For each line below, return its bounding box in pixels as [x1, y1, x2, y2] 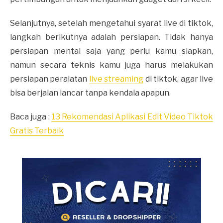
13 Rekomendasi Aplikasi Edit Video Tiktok [51, 111, 213, 121]
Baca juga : [10, 111, 51, 121]
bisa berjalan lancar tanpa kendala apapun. [10, 88, 172, 98]
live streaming [89, 74, 144, 84]
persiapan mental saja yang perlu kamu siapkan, [10, 46, 213, 56]
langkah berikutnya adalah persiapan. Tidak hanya [10, 32, 213, 42]
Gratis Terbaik [10, 125, 64, 135]
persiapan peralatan [10, 74, 89, 84]
